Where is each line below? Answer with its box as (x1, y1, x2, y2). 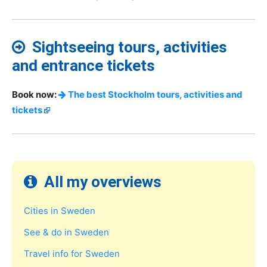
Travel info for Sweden (24, 248, 120, 260)
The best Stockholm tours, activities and (66, 89, 243, 101)
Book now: (12, 89, 58, 101)
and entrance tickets (12, 57, 155, 75)
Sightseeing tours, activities (25, 38, 227, 57)
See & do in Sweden (24, 226, 109, 238)
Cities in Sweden (24, 205, 95, 217)
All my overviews (37, 173, 162, 191)
